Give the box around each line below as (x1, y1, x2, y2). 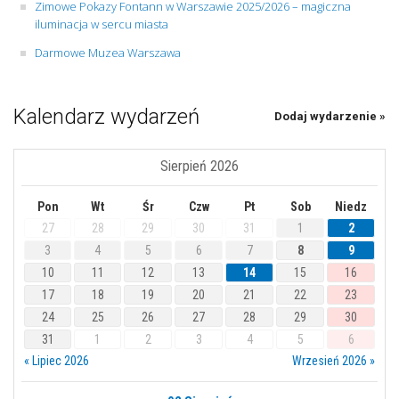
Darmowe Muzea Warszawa (35, 44, 181, 61)
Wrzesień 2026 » (292, 353, 375, 368)
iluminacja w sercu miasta (35, 15, 168, 32)
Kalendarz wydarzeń (13, 103, 199, 129)
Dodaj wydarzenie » (274, 109, 386, 123)
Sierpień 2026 (160, 157, 239, 175)
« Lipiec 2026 (24, 353, 89, 368)
